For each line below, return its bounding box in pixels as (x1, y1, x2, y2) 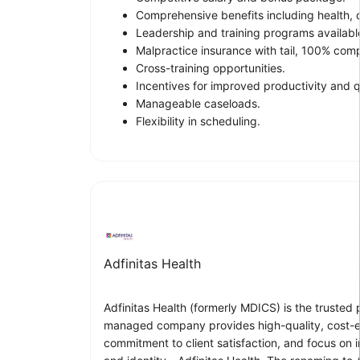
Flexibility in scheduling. (136, 113, 260, 128)
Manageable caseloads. (136, 96, 260, 110)
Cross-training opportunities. (136, 60, 285, 75)
